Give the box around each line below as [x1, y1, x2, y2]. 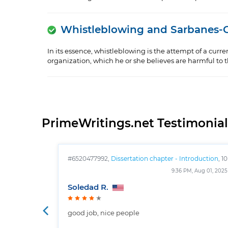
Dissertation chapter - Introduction [111, 156, 218, 162]
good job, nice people [68, 210, 139, 217]
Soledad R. [68, 184, 110, 192]
